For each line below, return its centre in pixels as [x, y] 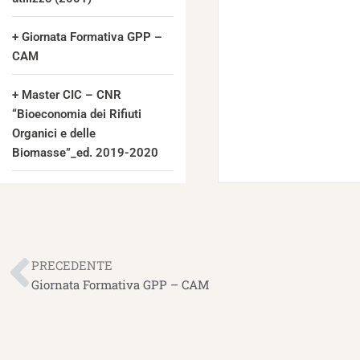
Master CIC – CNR [72, 95]
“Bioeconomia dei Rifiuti [77, 114]
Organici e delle [54, 133]
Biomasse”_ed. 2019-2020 [85, 153]
